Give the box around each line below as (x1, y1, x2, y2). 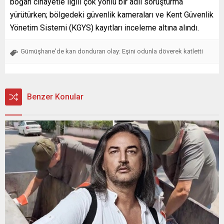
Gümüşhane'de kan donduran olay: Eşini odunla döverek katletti (20, 47, 203, 55)
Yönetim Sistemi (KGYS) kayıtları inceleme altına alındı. (10, 22, 199, 32)
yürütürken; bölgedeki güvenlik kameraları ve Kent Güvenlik (10, 9, 213, 19)
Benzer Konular (27, 91, 83, 101)
